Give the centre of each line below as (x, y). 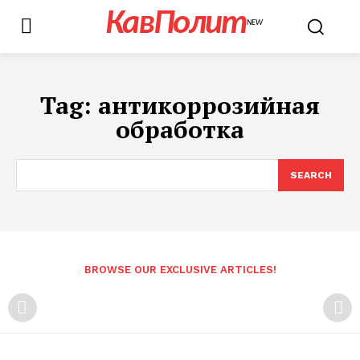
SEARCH (311, 175)
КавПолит (176, 25)
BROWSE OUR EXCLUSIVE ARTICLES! (180, 270)
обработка (180, 129)
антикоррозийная (209, 105)
